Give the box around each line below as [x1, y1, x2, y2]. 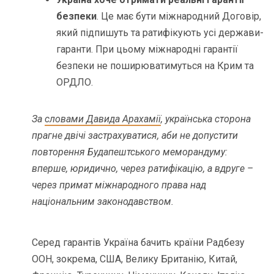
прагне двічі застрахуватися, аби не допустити [32, 129, 239, 141]
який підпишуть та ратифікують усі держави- [56, 26, 264, 39]
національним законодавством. [32, 195, 174, 207]
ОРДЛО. [56, 76, 94, 88]
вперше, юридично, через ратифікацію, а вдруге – [32, 162, 254, 174]
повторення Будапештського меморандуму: [32, 146, 228, 158]
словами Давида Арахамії [45, 113, 161, 125]
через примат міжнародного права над [32, 179, 207, 191]
